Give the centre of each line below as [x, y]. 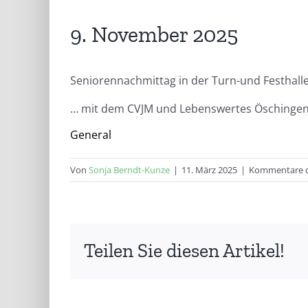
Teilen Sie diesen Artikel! [184, 251]
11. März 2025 [209, 170]
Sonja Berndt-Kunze [129, 170]
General [91, 135]
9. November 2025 [154, 35]
